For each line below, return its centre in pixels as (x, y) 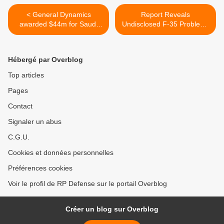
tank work (58, 34)
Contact (20, 106)
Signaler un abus (35, 122)
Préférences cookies (40, 168)
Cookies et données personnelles (61, 153)
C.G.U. (19, 137)
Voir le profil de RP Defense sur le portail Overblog (87, 184)
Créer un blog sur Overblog (112, 209)
